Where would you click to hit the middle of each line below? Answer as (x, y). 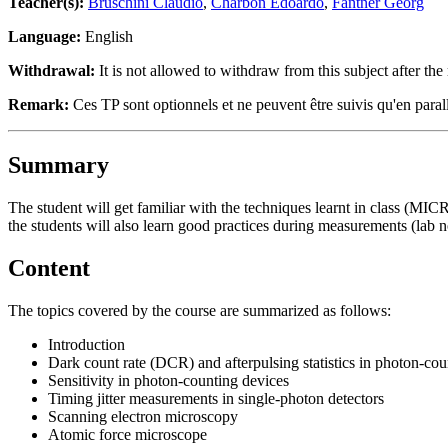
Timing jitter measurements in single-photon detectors (216, 398)
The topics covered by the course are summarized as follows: (199, 310)
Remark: (38, 104)
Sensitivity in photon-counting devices (168, 380)
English (107, 36)
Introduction (86, 344)
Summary (58, 164)
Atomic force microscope (127, 434)
